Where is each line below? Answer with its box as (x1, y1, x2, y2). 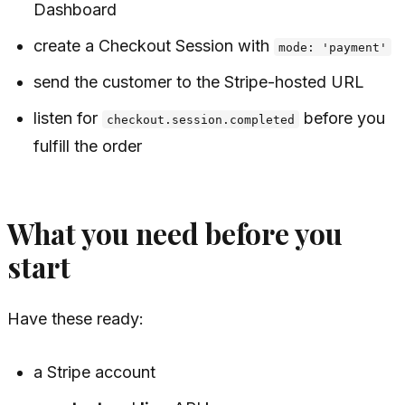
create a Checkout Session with (33, 35, 275, 55)
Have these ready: (7, 309, 144, 329)
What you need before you (7, 213, 343, 252)
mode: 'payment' (278, 40, 388, 54)
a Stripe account (33, 363, 156, 382)
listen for (33, 108, 103, 127)
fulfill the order (33, 136, 143, 155)
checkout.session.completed (107, 112, 296, 127)
